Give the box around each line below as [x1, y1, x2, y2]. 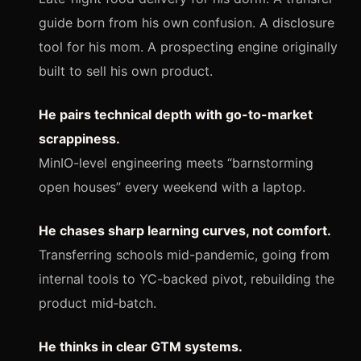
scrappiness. [39, 130, 120, 147]
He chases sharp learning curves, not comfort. [39, 222, 331, 239]
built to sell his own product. [39, 62, 213, 79]
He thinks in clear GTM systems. [39, 338, 243, 355]
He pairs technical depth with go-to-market [39, 106, 313, 122]
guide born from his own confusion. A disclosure [39, 14, 334, 31]
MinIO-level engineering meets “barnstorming [39, 154, 313, 171]
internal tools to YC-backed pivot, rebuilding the [39, 270, 334, 287]
